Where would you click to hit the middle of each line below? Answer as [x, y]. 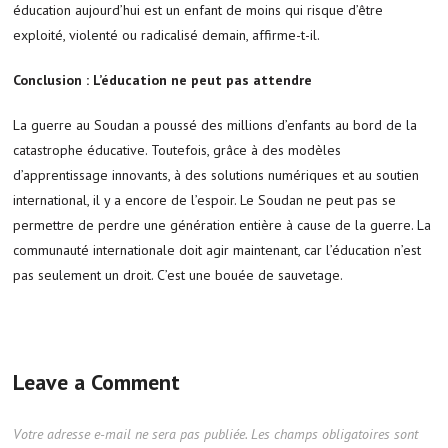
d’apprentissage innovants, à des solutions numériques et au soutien [216, 174]
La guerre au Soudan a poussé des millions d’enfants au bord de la [215, 124]
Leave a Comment [97, 381]
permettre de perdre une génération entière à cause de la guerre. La [222, 224]
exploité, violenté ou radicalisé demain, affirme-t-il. [167, 34]
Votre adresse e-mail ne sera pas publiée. [130, 433]
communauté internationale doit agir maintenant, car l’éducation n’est [217, 249]
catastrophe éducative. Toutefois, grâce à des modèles [177, 149]
